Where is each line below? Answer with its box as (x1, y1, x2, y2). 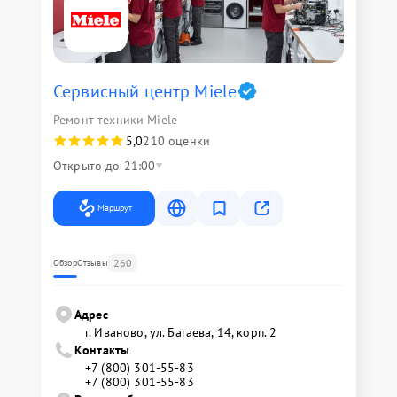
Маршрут (97, 202, 132, 214)
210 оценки (143, 133, 210, 149)
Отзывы (76, 257, 108, 269)
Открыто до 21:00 (53, 158, 156, 174)
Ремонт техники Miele (53, 112, 177, 128)
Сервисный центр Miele (53, 80, 237, 103)
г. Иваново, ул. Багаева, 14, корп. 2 (85, 324, 277, 340)
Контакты (74, 342, 130, 358)
